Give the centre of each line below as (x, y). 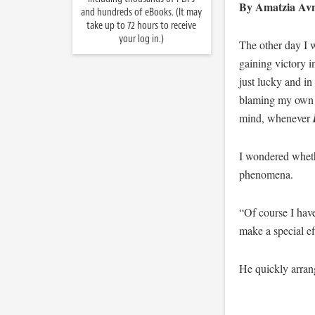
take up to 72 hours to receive (141, 26)
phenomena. (266, 174)
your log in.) (141, 39)
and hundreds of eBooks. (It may (141, 12)
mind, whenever (276, 118)
